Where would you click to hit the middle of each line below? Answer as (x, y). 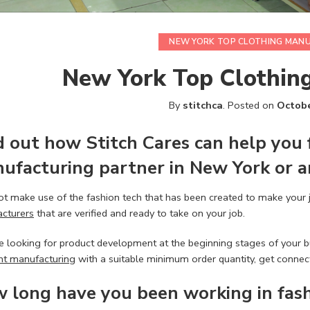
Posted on (250, 105)
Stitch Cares (140, 143)
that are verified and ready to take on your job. (139, 213)
